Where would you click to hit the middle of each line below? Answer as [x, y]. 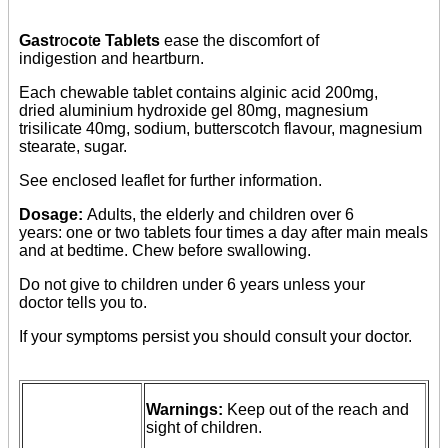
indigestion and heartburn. [111, 59]
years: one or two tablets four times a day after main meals [223, 233]
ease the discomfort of [241, 41]
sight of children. [204, 428]
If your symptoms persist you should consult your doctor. [215, 337]
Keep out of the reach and [318, 410]
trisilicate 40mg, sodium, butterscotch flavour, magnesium [220, 129]
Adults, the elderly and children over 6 [220, 215]
